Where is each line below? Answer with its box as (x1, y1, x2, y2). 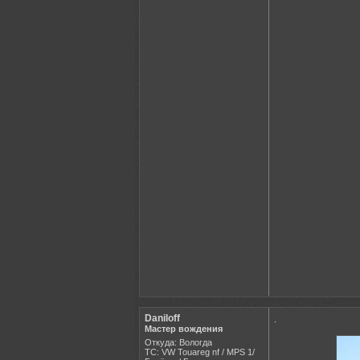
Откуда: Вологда (145, 337, 212, 348)
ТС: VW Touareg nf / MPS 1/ (145, 347, 255, 358)
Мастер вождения (145, 324, 223, 334)
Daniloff (145, 313, 180, 325)
